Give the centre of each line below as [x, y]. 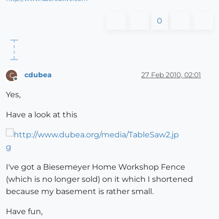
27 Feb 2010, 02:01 [171, 75]
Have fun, [24, 211]
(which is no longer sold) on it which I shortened [99, 179]
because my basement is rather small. [80, 191]
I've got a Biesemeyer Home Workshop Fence [96, 167]
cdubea [38, 75]
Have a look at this [42, 114]
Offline [25, 83]
